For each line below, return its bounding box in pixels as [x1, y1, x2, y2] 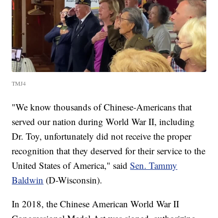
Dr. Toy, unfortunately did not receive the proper [12, 129, 192, 142]
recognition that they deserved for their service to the [12, 144, 206, 157]
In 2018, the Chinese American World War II [12, 197, 180, 210]
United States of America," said [12, 159, 130, 171]
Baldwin [12, 173, 44, 186]
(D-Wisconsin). [43, 173, 103, 186]
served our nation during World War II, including [12, 115, 195, 127]
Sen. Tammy [130, 159, 178, 171]
